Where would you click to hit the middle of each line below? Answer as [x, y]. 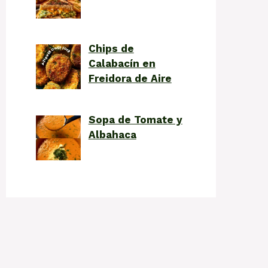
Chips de [111, 49]
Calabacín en [122, 64]
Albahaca [112, 134]
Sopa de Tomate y [135, 119]
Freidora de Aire [130, 79]
